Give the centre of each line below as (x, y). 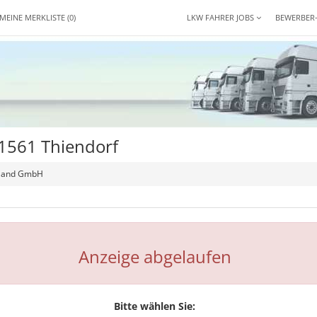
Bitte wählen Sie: (155, 306)
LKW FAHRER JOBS (221, 17)
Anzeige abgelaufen (155, 257)
